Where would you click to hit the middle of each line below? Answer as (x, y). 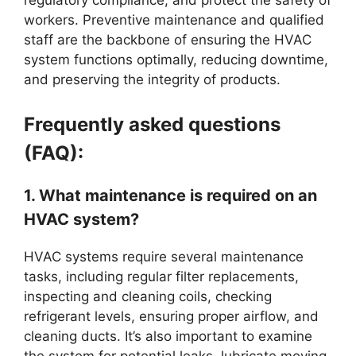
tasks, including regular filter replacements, (161, 276)
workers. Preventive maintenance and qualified (174, 20)
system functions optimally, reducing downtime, (176, 60)
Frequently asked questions (152, 124)
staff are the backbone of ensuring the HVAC (168, 40)
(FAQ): (54, 153)
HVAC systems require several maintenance (164, 256)
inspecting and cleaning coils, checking (148, 296)
